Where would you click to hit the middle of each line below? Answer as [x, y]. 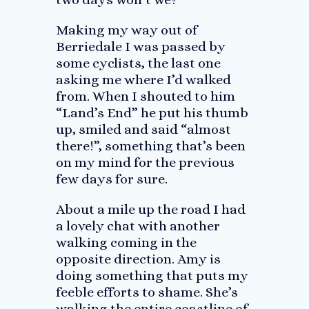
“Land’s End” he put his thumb [152, 113]
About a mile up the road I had [150, 209]
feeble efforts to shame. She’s [147, 292]
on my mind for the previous [145, 162]
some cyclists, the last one [138, 63]
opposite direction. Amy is [138, 259]
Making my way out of [126, 30]
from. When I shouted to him [145, 96]
